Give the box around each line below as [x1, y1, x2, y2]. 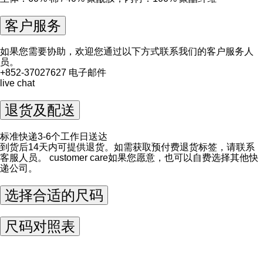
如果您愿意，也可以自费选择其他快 [108, 153, 258, 163]
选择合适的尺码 [5, 187, 103, 204]
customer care [49, 153, 108, 163]
